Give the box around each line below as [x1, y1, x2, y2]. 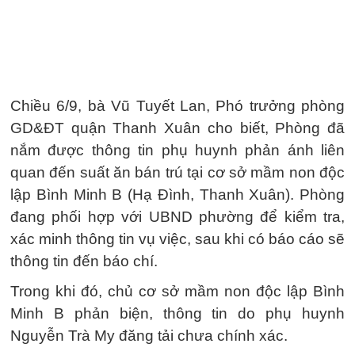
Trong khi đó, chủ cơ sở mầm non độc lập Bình [10, 283, 345, 300]
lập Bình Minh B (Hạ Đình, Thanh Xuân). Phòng [10, 186, 345, 203]
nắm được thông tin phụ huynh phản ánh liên [10, 142, 345, 158]
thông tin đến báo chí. [10, 253, 158, 269]
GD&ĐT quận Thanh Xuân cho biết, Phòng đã [10, 120, 345, 136]
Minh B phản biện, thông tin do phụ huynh [10, 305, 345, 322]
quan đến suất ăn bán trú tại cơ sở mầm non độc [10, 164, 345, 181]
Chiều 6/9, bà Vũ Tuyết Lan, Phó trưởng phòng [10, 97, 345, 114]
